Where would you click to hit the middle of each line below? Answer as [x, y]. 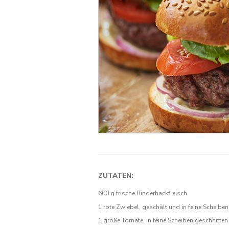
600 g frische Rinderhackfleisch [143, 193]
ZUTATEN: [116, 175]
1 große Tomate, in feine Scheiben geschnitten [163, 221]
